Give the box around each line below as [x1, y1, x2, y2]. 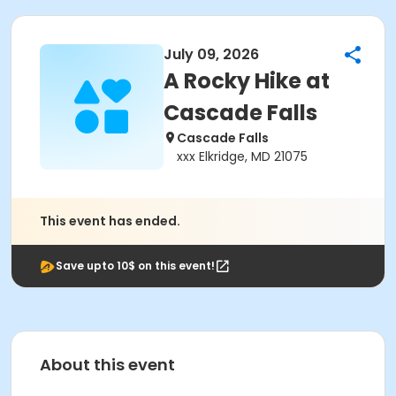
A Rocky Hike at [164, 66, 330, 95]
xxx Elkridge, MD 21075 [177, 148, 308, 165]
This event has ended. [40, 212, 180, 230]
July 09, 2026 [164, 44, 259, 65]
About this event [40, 354, 175, 376]
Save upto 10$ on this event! [56, 258, 215, 273]
